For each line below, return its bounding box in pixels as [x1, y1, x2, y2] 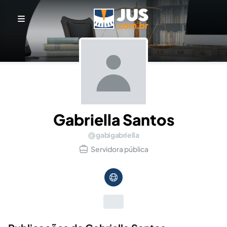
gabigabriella [96, 130, 139, 139]
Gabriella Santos [53, 109, 174, 129]
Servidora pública [91, 144, 148, 154]
